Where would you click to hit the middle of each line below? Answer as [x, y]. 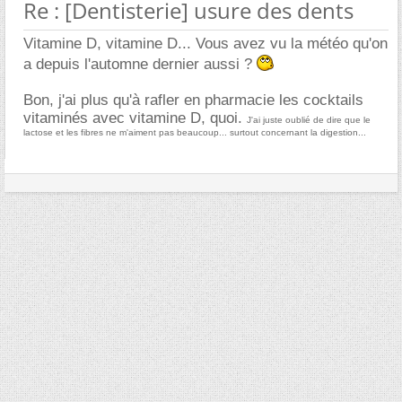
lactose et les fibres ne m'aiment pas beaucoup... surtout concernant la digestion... [195, 132]
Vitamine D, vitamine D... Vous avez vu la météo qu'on [205, 43]
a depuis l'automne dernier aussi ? [140, 64]
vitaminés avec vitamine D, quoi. [135, 118]
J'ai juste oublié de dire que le [309, 119]
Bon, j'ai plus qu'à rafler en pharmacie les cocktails [193, 100]
